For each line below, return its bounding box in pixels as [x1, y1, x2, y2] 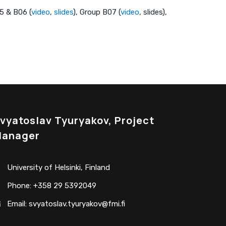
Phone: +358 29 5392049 [7, 181, 96, 190]
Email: [7, 199, 29, 208]
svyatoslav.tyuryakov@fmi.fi [29, 199, 125, 208]
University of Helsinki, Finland [7, 162, 110, 172]
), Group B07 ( [73, 7, 121, 17]
